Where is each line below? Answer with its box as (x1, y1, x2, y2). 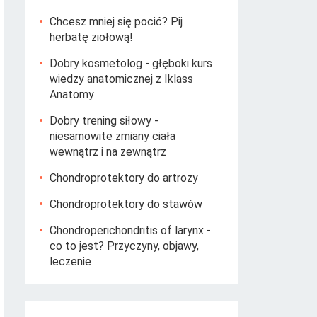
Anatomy (50, 88, 94, 101)
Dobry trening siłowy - (50, 114, 158, 127)
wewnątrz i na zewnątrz (50, 145, 166, 158)
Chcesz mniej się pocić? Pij (50, 15, 183, 28)
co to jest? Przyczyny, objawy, (50, 239, 199, 253)
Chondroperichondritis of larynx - (50, 224, 211, 237)
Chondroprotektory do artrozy (50, 171, 198, 185)
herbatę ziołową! (50, 30, 133, 44)
